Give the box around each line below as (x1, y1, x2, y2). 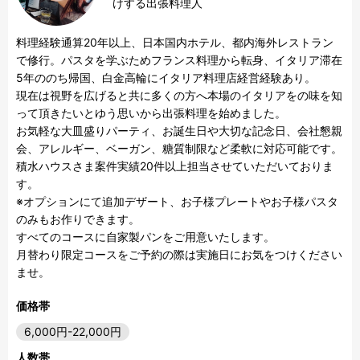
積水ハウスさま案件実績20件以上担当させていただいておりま (16, 159, 333, 174)
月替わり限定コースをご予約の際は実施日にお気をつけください (16, 247, 342, 262)
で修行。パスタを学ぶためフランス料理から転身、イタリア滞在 (16, 53, 342, 67)
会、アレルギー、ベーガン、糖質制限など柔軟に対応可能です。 (16, 141, 342, 156)
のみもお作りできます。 (16, 212, 140, 227)
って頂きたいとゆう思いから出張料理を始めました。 (16, 106, 286, 121)
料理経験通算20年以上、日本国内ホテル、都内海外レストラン (16, 35, 333, 50)
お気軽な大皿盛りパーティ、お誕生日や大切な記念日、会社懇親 (16, 124, 342, 138)
